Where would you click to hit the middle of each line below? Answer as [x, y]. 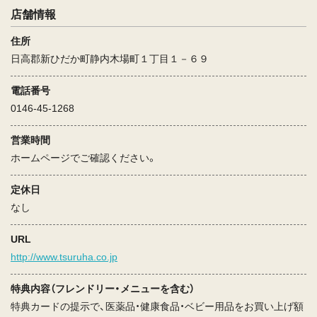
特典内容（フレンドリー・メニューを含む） [103, 289]
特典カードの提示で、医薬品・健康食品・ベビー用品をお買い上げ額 [157, 307]
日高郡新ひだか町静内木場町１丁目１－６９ [110, 59]
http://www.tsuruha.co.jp [64, 257]
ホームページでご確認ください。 [84, 158]
